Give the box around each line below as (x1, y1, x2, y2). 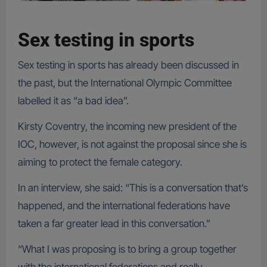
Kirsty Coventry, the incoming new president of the (17, 120, 237, 133)
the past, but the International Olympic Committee (17, 77, 232, 89)
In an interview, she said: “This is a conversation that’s (17, 182, 248, 194)
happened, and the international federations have (17, 200, 230, 212)
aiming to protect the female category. (17, 156, 182, 169)
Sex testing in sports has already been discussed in (17, 59, 239, 72)
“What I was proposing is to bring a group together (17, 243, 237, 256)
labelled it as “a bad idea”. (17, 95, 129, 107)
